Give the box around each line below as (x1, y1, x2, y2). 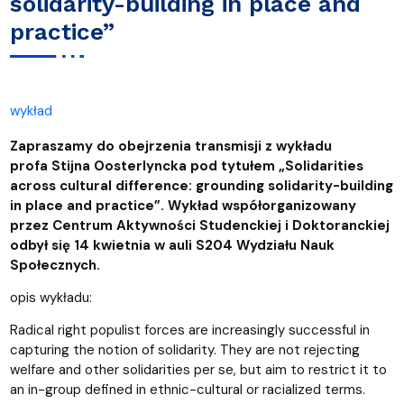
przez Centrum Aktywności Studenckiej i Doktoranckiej (9, 216, 390, 235)
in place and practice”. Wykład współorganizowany (9, 197, 356, 216)
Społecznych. (9, 256, 100, 275)
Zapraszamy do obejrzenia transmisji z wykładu (9, 137, 332, 156)
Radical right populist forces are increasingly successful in (9, 321, 370, 340)
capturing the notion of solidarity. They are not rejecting (9, 341, 360, 360)
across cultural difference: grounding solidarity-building (9, 177, 393, 196)
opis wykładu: (9, 289, 92, 308)
